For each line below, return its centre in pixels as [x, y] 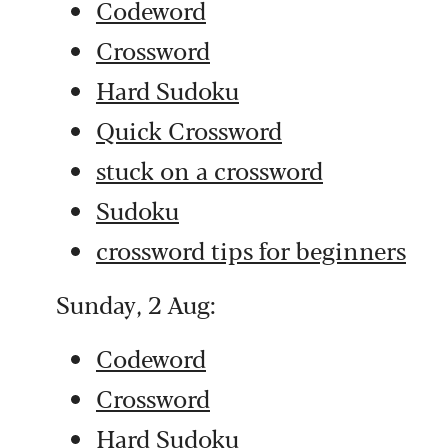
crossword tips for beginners [251, 249]
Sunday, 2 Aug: [136, 303]
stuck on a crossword [209, 169]
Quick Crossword [189, 129]
